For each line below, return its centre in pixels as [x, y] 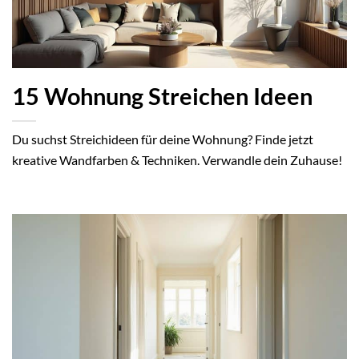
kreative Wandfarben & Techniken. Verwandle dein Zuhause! [177, 159]
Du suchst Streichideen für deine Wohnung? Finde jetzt [163, 139]
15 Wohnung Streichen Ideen [162, 97]
